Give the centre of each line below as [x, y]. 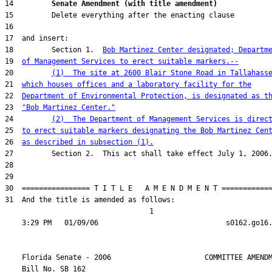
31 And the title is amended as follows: [90, 200]
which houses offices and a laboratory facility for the [137, 84]
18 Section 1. [54, 50]
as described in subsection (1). [88, 142]
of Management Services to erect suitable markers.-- [130, 61]
